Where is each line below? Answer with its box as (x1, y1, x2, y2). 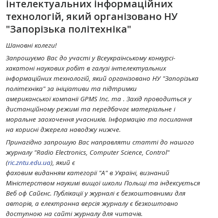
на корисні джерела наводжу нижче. (6, 125, 121, 134)
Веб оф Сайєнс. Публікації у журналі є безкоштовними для (6, 189, 185, 198)
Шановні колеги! (6, 41, 56, 50)
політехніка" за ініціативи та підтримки (6, 84, 137, 93)
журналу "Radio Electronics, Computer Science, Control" (6, 148, 169, 157)
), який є (51, 158, 75, 167)
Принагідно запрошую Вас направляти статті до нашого (6, 138, 194, 146)
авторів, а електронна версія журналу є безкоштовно (6, 199, 178, 208)
